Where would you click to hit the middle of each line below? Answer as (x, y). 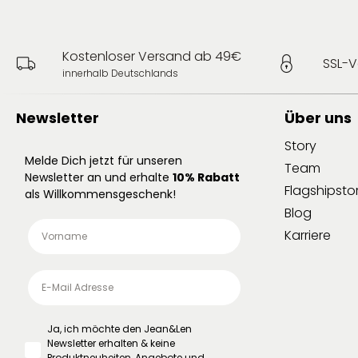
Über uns (318, 117)
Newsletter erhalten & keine (111, 343)
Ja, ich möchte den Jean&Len (119, 328)
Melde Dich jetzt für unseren (103, 160)
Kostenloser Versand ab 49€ (151, 56)
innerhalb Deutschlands (120, 73)
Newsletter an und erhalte (99, 177)
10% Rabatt (206, 177)
